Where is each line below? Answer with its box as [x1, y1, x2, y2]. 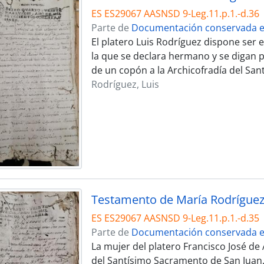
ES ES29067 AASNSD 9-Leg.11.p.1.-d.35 [91, 211, 259, 225]
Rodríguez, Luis [91, 78, 159, 91]
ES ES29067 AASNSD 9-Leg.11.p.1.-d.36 [91, 7, 259, 20]
